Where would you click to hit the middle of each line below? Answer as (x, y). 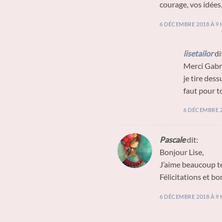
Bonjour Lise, (182, 152)
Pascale (172, 140)
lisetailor (198, 53)
